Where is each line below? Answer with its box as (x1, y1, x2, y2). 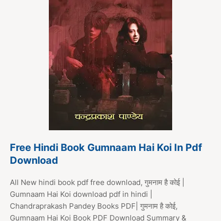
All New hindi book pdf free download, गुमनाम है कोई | (10, 178, 184, 187)
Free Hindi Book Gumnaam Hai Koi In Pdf (10, 142, 202, 154)
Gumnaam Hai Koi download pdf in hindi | (10, 189, 152, 199)
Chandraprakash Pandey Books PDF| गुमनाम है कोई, (10, 201, 178, 211)
